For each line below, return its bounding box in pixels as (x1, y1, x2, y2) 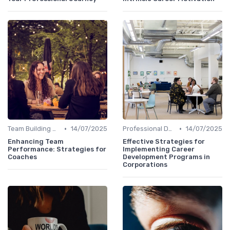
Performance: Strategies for (8, 145, 106, 154)
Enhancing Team (8, 138, 64, 146)
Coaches (8, 153, 37, 161)
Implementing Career (123, 145, 195, 154)
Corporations (123, 161, 167, 169)
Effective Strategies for (123, 138, 205, 146)
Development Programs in (123, 153, 210, 161)
